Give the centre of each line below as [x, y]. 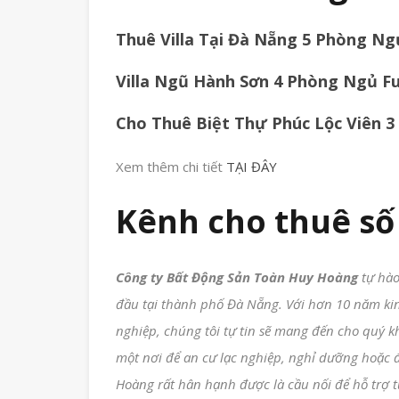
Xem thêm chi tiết [171, 166]
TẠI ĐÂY [252, 166]
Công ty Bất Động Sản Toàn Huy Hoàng [237, 277]
